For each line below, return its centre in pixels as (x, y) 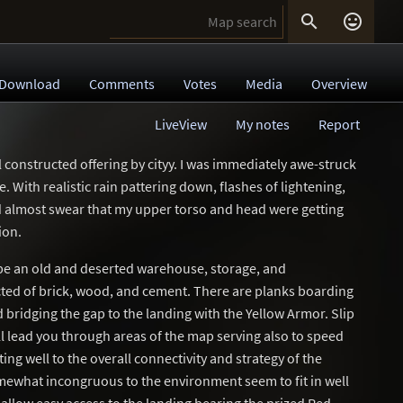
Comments (122, 84)
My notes (263, 124)
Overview (339, 84)
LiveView (181, 124)
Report (339, 124)
